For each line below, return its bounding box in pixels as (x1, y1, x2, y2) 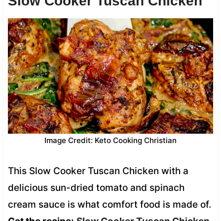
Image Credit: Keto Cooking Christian (44, 135, 177, 145)
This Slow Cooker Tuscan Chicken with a (7, 165, 188, 177)
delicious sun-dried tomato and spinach (7, 182, 184, 193)
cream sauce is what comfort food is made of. (7, 198, 211, 210)
